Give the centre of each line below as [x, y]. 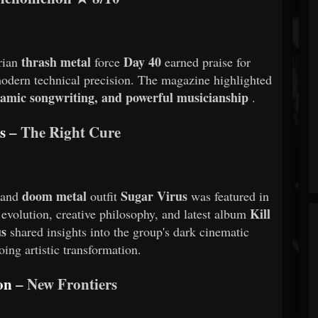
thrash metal [56, 62]
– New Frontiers [66, 284]
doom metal [55, 196]
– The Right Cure [63, 132]
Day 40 [143, 62]
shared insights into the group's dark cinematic [130, 232]
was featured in [230, 196]
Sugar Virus [154, 196]
